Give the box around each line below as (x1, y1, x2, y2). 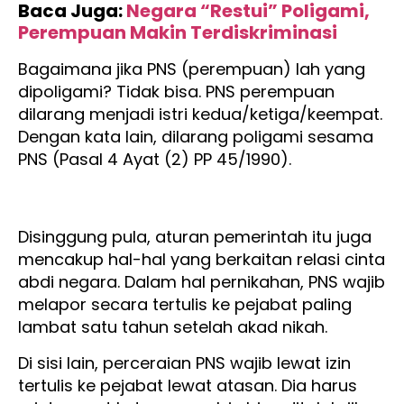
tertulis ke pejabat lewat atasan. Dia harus (18, 373, 357, 397)
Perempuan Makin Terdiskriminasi (18, 20, 337, 46)
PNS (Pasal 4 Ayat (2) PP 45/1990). (18, 148, 296, 171)
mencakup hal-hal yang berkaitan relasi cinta (18, 248, 385, 271)
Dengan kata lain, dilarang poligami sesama (18, 125, 373, 149)
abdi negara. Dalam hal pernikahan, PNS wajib (18, 271, 385, 294)
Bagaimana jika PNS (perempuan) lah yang (18, 58, 365, 81)
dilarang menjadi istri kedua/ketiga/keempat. (18, 103, 382, 126)
